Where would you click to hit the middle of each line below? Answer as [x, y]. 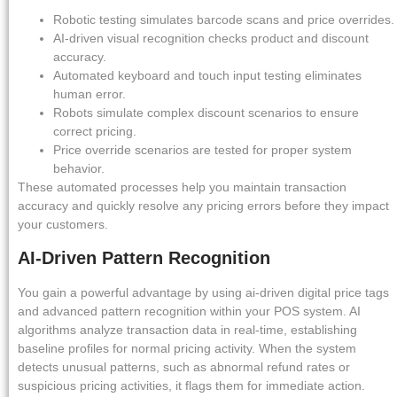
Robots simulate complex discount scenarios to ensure [206, 113]
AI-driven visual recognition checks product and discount [211, 39]
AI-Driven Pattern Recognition [144, 258]
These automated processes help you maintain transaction [182, 187]
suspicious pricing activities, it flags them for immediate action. [191, 386]
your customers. [63, 225]
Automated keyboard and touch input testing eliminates [207, 76]
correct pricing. [95, 132]
